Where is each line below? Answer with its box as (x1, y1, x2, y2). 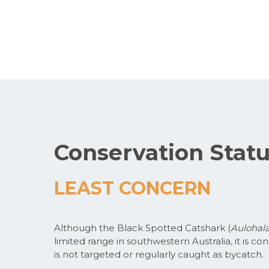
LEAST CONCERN (54, 177, 211, 199)
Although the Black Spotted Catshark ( (54, 222, 231, 234)
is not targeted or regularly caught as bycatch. (54, 248, 264, 260)
